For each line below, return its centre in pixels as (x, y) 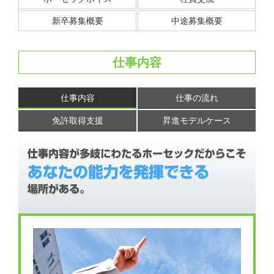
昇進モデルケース (197, 121)
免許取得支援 (77, 121)
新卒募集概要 (77, 21)
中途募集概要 (197, 21)
